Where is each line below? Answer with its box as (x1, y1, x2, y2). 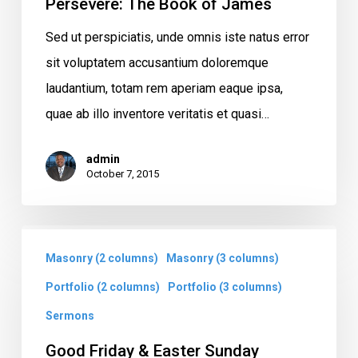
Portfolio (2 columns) (45, 280, 160, 293)
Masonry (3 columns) (165, 251, 279, 265)
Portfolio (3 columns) (167, 280, 282, 293)
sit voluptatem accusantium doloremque (45, 54, 268, 70)
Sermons (45, 308, 94, 322)
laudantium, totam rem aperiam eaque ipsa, (45, 80, 283, 96)
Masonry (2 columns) (45, 251, 158, 265)
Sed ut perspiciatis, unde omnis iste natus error (45, 29, 309, 45)
